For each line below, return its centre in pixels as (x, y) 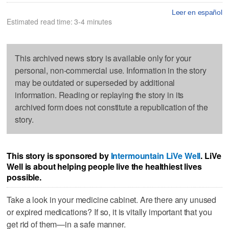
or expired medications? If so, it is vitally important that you (109, 212)
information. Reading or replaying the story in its (99, 95)
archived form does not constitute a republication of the (111, 107)
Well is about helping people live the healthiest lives (104, 166)
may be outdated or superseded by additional (95, 82)
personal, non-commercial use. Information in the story (111, 70)
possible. (24, 177)
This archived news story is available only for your (103, 58)
